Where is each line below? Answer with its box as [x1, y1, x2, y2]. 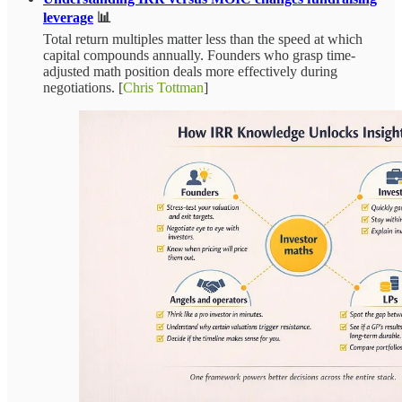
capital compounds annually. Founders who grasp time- [43, 48, 355, 64]
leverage [43, 10, 93, 26]
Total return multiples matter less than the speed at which [43, 31, 363, 48]
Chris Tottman [123, 80, 204, 96]
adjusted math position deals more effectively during [43, 64, 337, 80]
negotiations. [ [43, 80, 123, 96]
